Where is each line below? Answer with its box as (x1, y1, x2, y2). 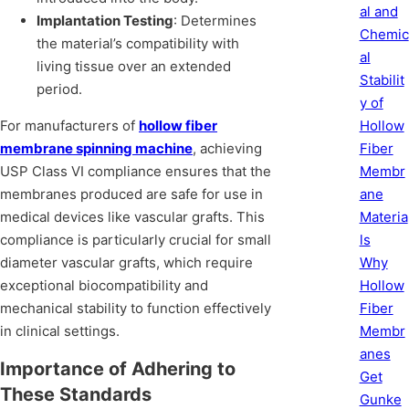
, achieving (193, 140, 262, 158)
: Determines (173, 12, 257, 30)
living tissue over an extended (37, 58, 231, 76)
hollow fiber (139, 117, 217, 135)
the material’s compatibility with (37, 35, 239, 53)
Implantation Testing (37, 12, 173, 30)
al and (359, 2, 398, 20)
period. (37, 80, 82, 99)
